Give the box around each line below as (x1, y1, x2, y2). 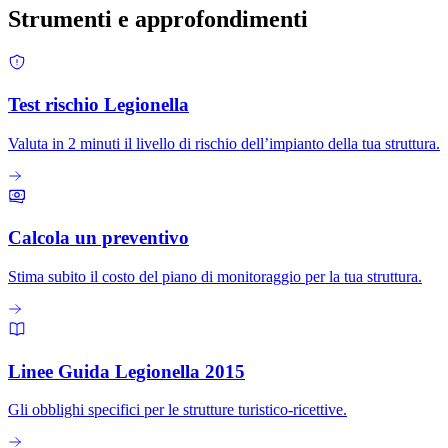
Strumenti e (8, 6, 135, 33)
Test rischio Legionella (8, 93, 189, 115)
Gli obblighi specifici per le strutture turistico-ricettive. (8, 401, 347, 419)
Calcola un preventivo (8, 227, 189, 249)
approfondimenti (135, 6, 308, 33)
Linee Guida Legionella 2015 (8, 360, 245, 382)
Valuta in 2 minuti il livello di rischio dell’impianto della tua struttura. (8, 134, 440, 152)
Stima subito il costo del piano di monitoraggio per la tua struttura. (8, 267, 422, 285)
